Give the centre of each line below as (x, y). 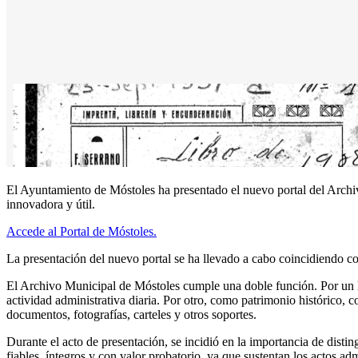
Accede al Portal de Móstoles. (82, 231)
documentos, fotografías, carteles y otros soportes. (131, 314)
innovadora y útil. (51, 204)
